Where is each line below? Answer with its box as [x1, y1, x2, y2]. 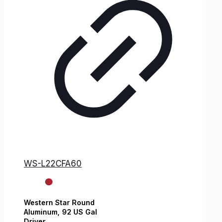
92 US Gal [62, 208, 97, 217]
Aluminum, [24, 208, 62, 217]
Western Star [24, 198, 70, 207]
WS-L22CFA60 [24, 158, 82, 168]
